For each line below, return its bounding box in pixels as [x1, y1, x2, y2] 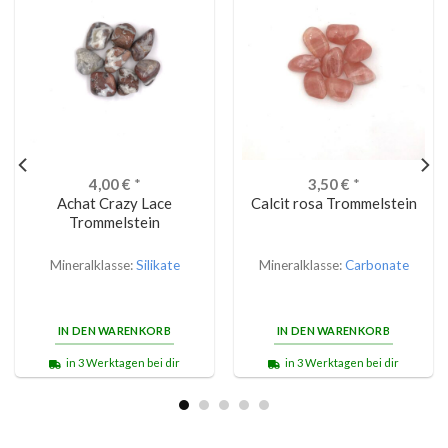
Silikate [135, 257, 180, 274]
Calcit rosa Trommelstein [250, 194, 417, 213]
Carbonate [344, 257, 409, 274]
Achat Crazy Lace [57, 194, 172, 213]
